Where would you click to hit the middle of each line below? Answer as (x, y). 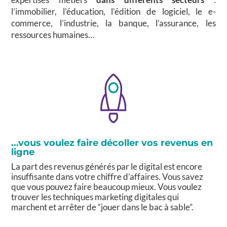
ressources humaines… (53, 35)
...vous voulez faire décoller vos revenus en (112, 143)
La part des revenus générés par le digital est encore (107, 166)
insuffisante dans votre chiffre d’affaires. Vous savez (107, 176)
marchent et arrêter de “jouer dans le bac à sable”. (103, 207)
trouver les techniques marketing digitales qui (95, 197)
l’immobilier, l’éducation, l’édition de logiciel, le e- (113, 12)
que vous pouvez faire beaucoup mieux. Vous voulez (107, 186)
